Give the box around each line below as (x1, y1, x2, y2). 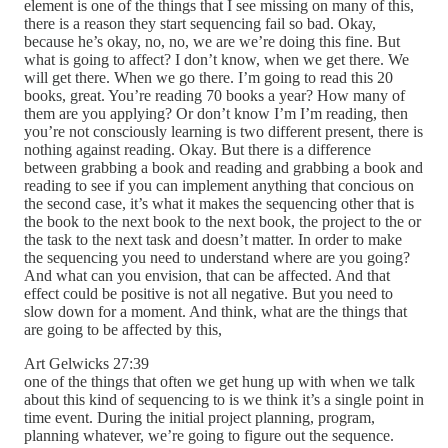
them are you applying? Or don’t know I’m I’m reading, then (24, 105, 408, 123)
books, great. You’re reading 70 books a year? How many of (24, 87, 405, 105)
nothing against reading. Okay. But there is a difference (24, 141, 371, 159)
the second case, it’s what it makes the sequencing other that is (24, 195, 414, 213)
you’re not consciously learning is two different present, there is (24, 123, 423, 141)
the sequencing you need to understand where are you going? (24, 249, 410, 267)
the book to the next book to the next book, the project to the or (24, 213, 421, 231)
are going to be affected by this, (24, 321, 222, 339)
